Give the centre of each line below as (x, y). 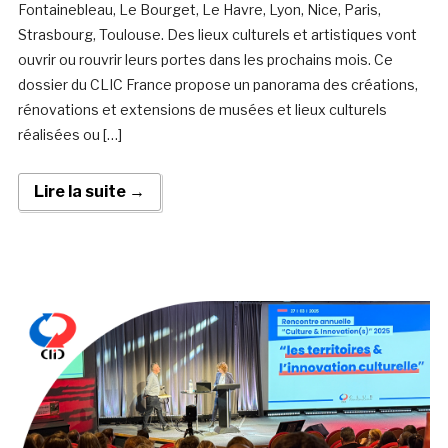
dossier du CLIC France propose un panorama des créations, (217, 85)
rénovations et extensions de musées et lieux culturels (202, 110)
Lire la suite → (89, 192)
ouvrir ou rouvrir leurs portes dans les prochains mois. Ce (205, 60)
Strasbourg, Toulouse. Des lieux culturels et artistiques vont (217, 35)
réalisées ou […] (69, 135)
